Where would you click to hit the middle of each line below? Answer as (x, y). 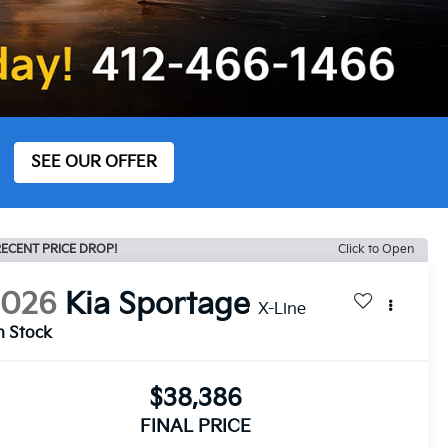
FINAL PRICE (195, 426)
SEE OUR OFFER (94, 162)
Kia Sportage (158, 304)
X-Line (282, 309)
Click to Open (376, 249)
